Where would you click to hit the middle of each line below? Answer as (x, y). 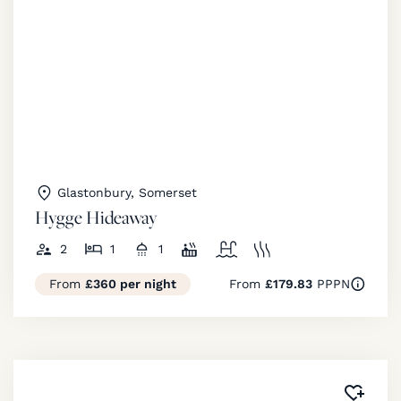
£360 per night (131, 283)
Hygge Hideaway (96, 217)
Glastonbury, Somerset (127, 192)
